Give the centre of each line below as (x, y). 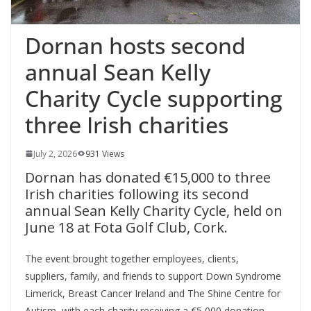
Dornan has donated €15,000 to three (148, 177)
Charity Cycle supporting (154, 98)
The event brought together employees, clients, (132, 258)
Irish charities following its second (137, 194)
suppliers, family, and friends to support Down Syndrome (153, 276)
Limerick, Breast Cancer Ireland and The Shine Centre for (153, 293)
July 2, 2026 (55, 153)
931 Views (105, 153)
